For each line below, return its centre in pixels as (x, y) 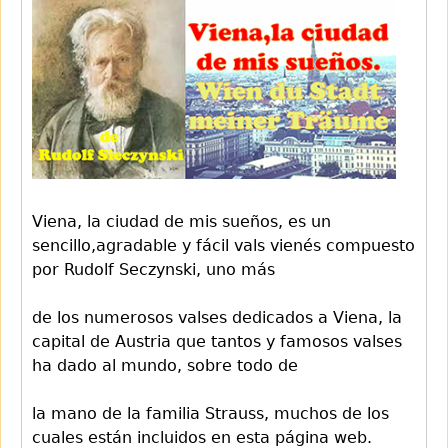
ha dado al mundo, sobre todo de (165, 365)
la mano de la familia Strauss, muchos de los (210, 413)
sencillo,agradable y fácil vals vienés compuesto (223, 245)
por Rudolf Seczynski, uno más (156, 269)
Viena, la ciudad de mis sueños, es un (181, 221)
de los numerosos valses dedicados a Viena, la (217, 317)
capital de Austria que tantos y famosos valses (217, 341)
